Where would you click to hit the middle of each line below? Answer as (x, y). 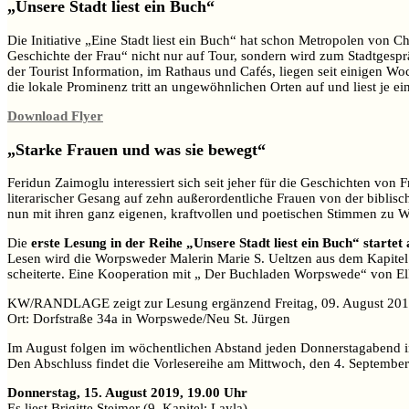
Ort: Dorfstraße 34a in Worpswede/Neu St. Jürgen (149, 319)
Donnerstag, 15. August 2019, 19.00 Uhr (127, 393)
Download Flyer (55, 115)
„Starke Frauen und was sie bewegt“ (136, 149)
